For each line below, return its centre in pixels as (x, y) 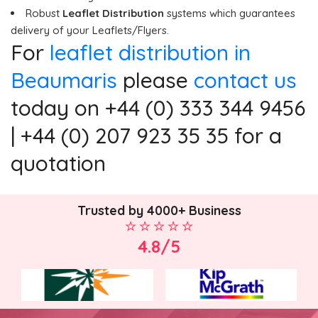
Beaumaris (64, 80)
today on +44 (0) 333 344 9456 (158, 108)
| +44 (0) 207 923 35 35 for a (146, 135)
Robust (43, 13)
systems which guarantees (230, 13)
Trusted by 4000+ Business (159, 211)
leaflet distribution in (150, 52)
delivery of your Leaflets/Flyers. (90, 30)
